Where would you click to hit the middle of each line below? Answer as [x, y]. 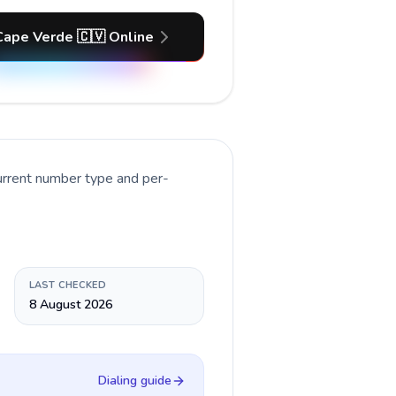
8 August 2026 [70, 305]
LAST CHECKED [67, 285]
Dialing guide [135, 381]
